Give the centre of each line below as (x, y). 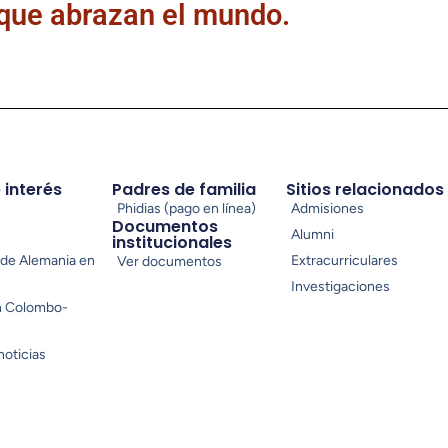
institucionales (172, 242)
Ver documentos (170, 261)
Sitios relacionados (364, 189)
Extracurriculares (344, 260)
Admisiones (327, 208)
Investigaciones (340, 286)
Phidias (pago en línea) (187, 208)
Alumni (312, 234)
